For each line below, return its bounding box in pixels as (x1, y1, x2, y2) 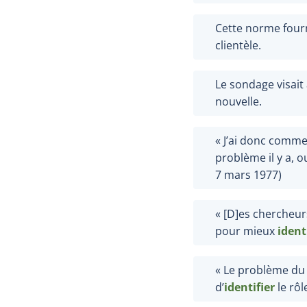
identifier (224, 279, 275, 295)
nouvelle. (215, 93, 262, 109)
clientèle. (215, 37, 261, 53)
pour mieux (215, 223, 278, 238)
